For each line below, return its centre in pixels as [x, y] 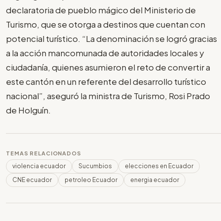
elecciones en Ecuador [159, 166]
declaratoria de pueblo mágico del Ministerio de [101, 10]
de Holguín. [28, 110]
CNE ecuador [32, 180]
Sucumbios [95, 166]
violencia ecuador [39, 166]
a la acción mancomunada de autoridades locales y [105, 53]
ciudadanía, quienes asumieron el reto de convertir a [108, 67]
